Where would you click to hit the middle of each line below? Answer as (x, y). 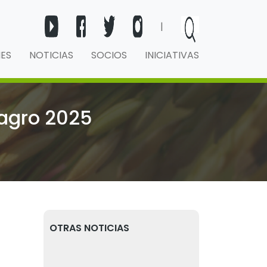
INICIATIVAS (172, 55)
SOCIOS (109, 55)
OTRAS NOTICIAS (89, 228)
